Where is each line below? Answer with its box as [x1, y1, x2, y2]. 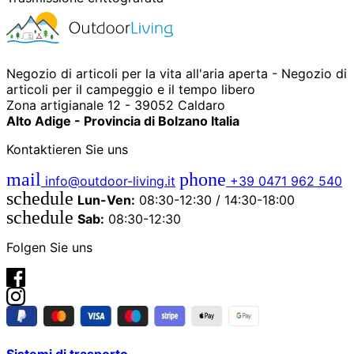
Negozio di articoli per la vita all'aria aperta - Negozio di [6, 65, 347, 81]
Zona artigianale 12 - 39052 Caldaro [6, 96, 225, 113]
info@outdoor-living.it [41, 172, 175, 189]
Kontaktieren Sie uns [6, 141, 128, 157]
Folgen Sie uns [6, 239, 92, 255]
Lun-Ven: [77, 191, 135, 208]
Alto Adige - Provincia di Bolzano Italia [6, 112, 239, 129]
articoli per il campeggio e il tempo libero [6, 81, 255, 97]
